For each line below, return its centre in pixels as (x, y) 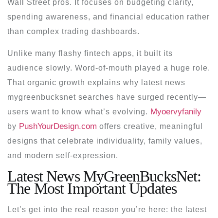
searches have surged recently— (141, 97)
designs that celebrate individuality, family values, (105, 141)
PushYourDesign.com (58, 126)
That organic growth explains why (74, 82)
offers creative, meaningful (150, 126)
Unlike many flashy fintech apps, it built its (90, 53)
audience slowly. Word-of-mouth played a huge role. (109, 68)
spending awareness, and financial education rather (109, 17)
